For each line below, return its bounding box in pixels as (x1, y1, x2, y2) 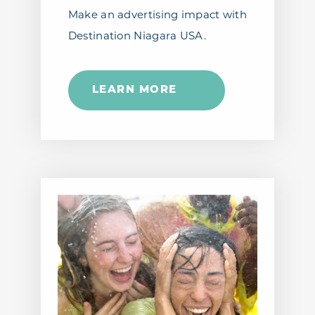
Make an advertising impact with (67, 11, 247, 22)
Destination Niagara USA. (67, 32, 206, 43)
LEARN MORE (91, 85, 177, 96)
